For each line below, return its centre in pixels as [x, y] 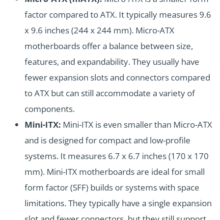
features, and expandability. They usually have [112, 62]
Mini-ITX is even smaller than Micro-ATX [137, 125]
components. [50, 109]
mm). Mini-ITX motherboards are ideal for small [115, 172]
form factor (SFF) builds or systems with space [112, 188]
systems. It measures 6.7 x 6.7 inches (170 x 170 [117, 156]
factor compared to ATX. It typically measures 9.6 [118, 15]
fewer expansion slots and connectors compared [117, 78]
